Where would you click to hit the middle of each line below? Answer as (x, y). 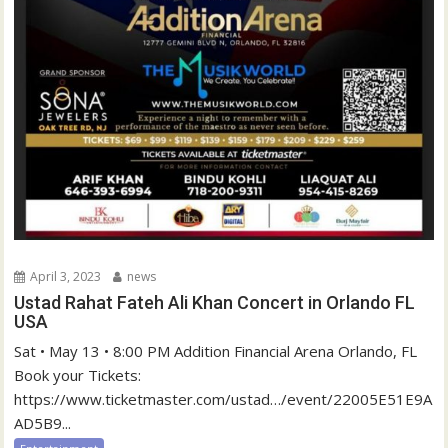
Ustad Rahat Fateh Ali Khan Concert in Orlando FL (215, 302)
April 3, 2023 (64, 276)
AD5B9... (43, 422)
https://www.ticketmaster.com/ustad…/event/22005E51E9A (223, 398)
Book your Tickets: (78, 374)
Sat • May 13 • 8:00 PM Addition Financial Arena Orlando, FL (216, 350)
